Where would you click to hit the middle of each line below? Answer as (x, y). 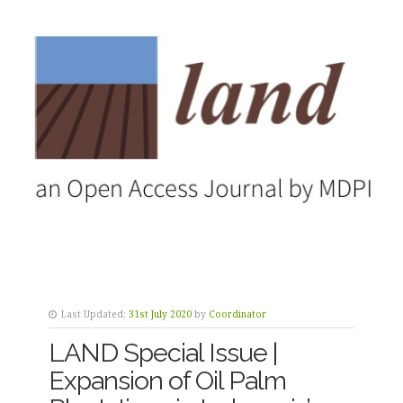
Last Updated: (93, 313)
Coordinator (237, 313)
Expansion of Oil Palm (167, 380)
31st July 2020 (160, 313)
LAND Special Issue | (162, 352)
